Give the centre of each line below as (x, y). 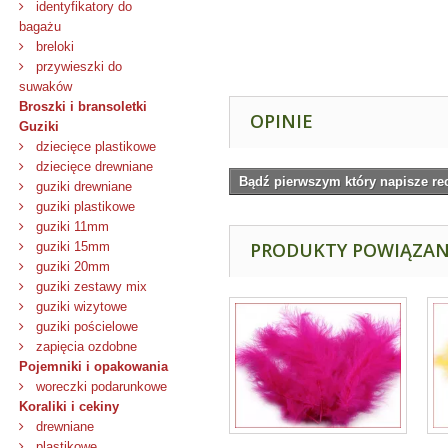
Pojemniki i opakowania (93, 366)
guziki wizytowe (79, 306)
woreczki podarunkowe (99, 386)
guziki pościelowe (85, 326)
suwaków (45, 86)
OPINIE (281, 121)
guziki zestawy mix (89, 286)
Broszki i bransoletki (83, 106)
